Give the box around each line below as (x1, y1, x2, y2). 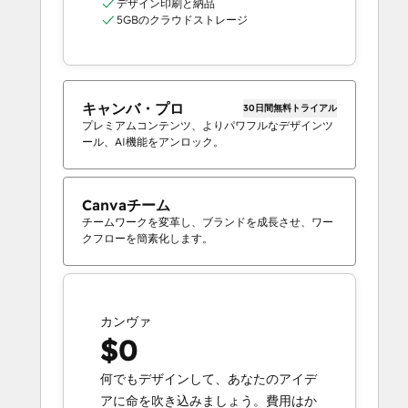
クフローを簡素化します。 (82, 231, 213, 246)
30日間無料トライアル (243, 102, 337, 115)
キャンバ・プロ (82, 99, 184, 118)
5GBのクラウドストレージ (116, 13, 248, 27)
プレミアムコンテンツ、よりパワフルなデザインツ (82, 118, 333, 133)
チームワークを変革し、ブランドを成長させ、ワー (82, 215, 333, 229)
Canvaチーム (82, 196, 170, 215)
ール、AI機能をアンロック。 (82, 135, 224, 149)
